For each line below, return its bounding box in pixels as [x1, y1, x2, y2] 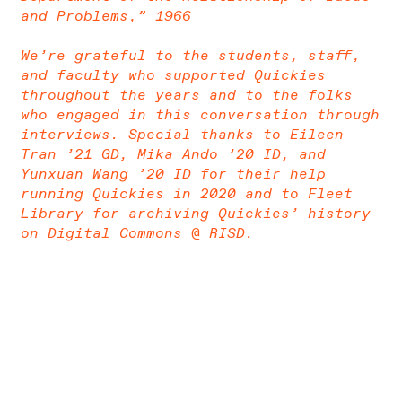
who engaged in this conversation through [20, 107, 380, 123]
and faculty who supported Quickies [20, 67, 326, 83]
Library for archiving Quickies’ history [20, 205, 371, 222]
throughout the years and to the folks [20, 87, 353, 103]
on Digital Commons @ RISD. [20, 225, 254, 241]
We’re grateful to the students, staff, [20, 48, 361, 64]
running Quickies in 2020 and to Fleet [20, 186, 353, 202]
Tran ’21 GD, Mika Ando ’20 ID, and [20, 146, 326, 162]
